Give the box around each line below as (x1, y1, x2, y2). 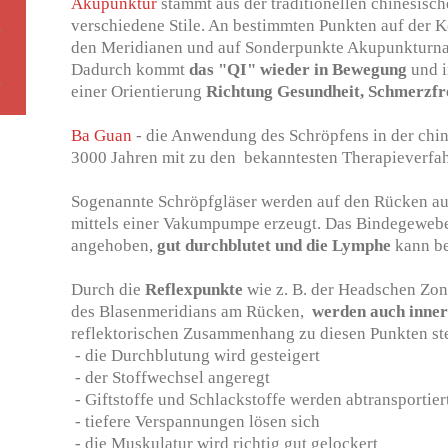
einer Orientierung (71, 81, 207, 101)
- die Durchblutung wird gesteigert (71, 345, 321, 365)
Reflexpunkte (145, 279, 244, 299)
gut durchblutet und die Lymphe (157, 235, 392, 255)
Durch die (71, 279, 146, 299)
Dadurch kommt (71, 59, 190, 79)
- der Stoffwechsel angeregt (71, 367, 271, 387)
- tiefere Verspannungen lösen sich (71, 411, 321, 431)
